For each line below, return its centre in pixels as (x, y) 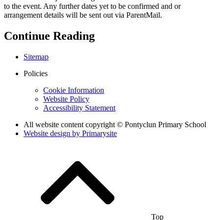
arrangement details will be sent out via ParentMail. (83, 15)
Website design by (53, 133)
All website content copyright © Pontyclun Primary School (115, 124)
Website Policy (66, 99)
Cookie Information (74, 90)
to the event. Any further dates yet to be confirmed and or (92, 6)
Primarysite (99, 133)
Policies (36, 73)
